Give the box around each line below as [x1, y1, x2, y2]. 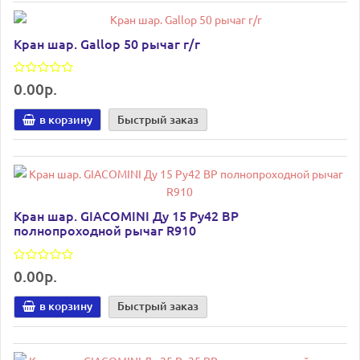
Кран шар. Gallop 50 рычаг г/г [14, 34, 200, 52]
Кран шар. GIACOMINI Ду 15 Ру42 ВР [14, 207, 239, 225]
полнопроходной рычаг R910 [14, 221, 196, 239]
